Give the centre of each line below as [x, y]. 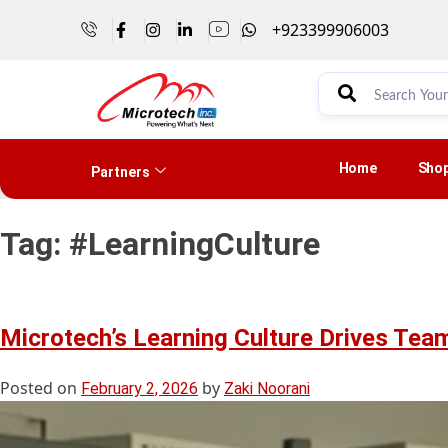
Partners [120, 171]
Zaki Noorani [267, 388]
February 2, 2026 [139, 388]
